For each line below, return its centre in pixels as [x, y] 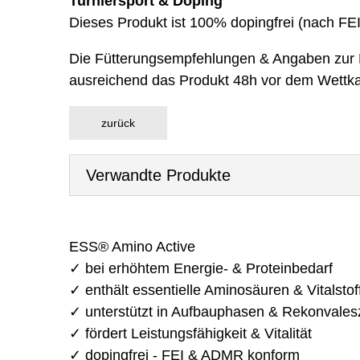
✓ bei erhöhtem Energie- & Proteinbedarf [200, 269]
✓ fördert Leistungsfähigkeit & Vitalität [190, 334]
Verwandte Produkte [158, 175]
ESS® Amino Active [132, 247]
